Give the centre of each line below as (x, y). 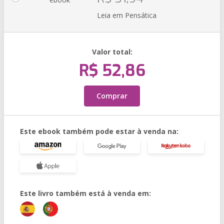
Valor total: (112, 52)
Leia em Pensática (127, 15)
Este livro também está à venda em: (85, 193)
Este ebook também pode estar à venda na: (99, 131)
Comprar (112, 96)
